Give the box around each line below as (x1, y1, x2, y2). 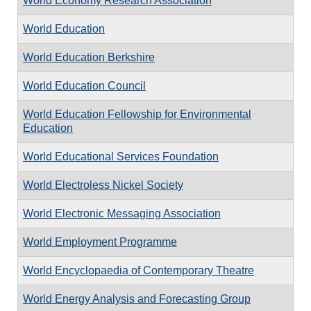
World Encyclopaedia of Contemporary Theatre (23, 264, 254, 276)
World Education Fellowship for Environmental (23, 108, 251, 120)
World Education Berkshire (23, 51, 155, 63)
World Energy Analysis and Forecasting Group (23, 292, 251, 305)
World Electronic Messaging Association (23, 207, 221, 219)
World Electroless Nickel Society (23, 178, 183, 191)
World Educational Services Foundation (23, 150, 219, 162)
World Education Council (23, 79, 146, 92)
